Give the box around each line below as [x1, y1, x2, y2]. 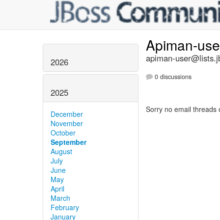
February [51, 202, 79, 212]
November [51, 118, 83, 128]
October [51, 127, 76, 137]
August [51, 146, 72, 156]
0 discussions [153, 72, 192, 82]
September [51, 137, 86, 147]
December [51, 109, 83, 119]
